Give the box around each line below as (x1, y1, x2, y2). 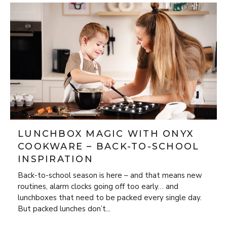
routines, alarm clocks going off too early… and (18, 181, 178, 192)
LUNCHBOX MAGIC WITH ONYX (18, 128, 194, 139)
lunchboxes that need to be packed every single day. (18, 192, 202, 203)
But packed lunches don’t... (18, 203, 110, 214)
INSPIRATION (18, 153, 93, 165)
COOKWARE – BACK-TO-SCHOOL (18, 140, 200, 152)
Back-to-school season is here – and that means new (18, 170, 202, 180)
